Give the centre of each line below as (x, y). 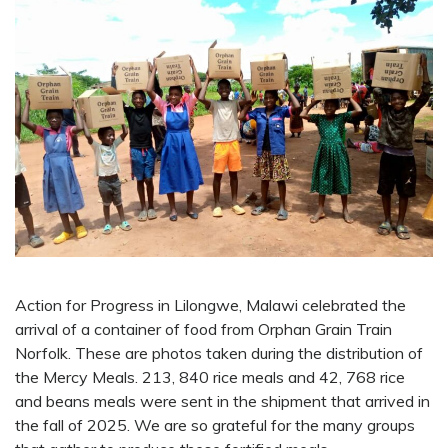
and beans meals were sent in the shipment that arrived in (222, 401)
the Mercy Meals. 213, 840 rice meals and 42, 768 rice (210, 377)
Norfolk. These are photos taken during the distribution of (219, 353)
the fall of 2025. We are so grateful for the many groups (215, 425)
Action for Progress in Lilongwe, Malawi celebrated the (210, 305)
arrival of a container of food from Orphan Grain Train (203, 329)
